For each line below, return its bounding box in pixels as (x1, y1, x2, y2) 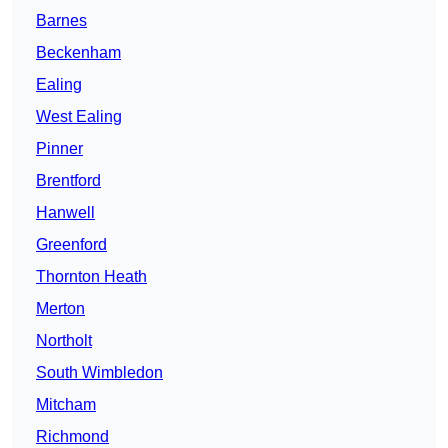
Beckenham (36, 44, 121, 62)
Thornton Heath (36, 268, 147, 286)
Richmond (36, 428, 109, 446)
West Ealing (36, 108, 122, 126)
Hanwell (36, 204, 95, 222)
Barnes (36, 12, 87, 30)
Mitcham (36, 396, 96, 414)
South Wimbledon (36, 364, 163, 382)
